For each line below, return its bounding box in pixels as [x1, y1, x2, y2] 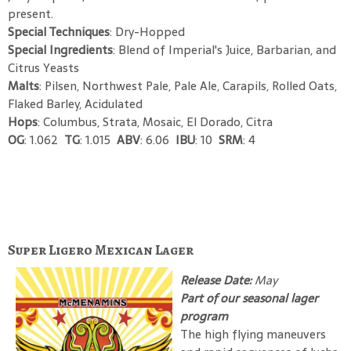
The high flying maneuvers [180, 324, 326, 344]
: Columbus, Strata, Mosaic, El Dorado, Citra [38, 111, 273, 132]
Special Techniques [8, 21, 110, 42]
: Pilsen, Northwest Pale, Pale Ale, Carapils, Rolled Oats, [39, 75, 337, 96]
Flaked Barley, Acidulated [8, 93, 143, 114]
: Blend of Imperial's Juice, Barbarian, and [113, 39, 336, 60]
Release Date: [180, 270, 255, 290]
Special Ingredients [8, 39, 113, 60]
